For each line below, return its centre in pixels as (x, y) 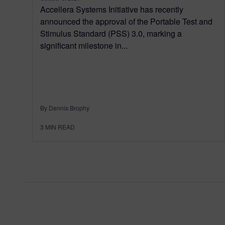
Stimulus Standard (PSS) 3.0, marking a (111, 33)
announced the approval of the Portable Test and (126, 21)
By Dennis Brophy (65, 107)
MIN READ (60, 127)
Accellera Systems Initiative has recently (112, 9)
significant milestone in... (84, 45)
